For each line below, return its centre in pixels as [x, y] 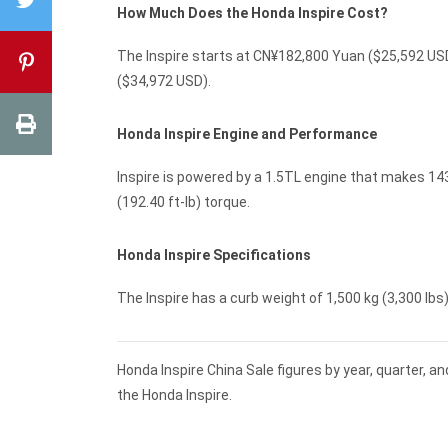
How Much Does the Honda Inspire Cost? [252, 13]
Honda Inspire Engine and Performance [247, 134]
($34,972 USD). [164, 81]
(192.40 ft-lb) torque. [183, 202]
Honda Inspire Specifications [214, 255]
